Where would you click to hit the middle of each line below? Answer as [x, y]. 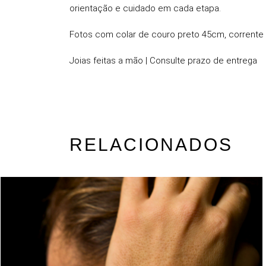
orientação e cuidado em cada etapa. [145, 8]
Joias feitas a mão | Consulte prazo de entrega [163, 61]
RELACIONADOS [151, 144]
